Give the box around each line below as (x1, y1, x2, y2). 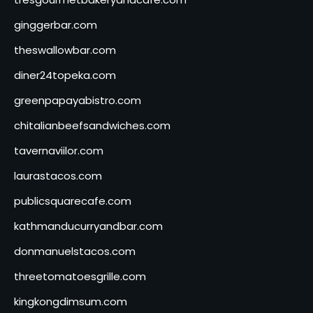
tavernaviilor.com (14, 143, 103, 158)
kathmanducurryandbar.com (14, 218, 163, 233)
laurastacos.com (14, 168, 102, 183)
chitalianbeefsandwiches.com (14, 117, 170, 133)
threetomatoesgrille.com (14, 268, 146, 284)
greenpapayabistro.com (14, 92, 141, 108)
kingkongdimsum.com (14, 293, 127, 309)
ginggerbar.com (14, 17, 97, 32)
